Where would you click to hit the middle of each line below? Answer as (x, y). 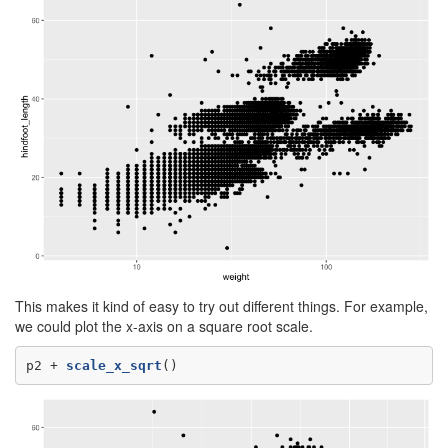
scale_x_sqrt (113, 365)
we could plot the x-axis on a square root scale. (164, 326)
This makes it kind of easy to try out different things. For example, (221, 306)
